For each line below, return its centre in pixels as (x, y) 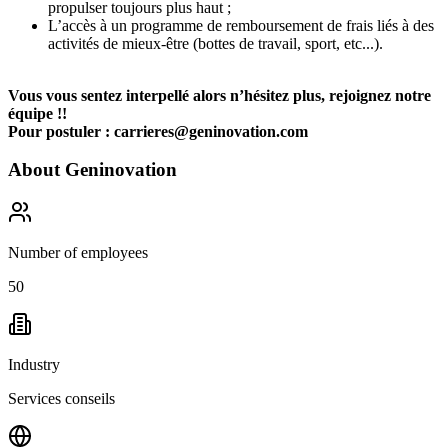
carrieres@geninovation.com (211, 131)
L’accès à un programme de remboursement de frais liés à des (241, 25)
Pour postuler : (61, 131)
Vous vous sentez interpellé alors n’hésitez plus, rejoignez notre (219, 95)
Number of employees (78, 252)
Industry (34, 364)
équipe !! (37, 113)
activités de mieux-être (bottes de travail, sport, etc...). (215, 43)
